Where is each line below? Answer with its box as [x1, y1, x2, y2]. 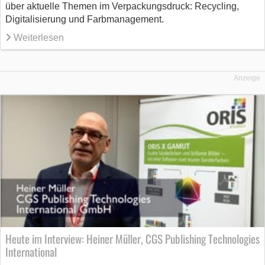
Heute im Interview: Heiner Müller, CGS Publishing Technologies [5, 230, 260, 247]
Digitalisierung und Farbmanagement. [5, 14, 164, 24]
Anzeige [234, 73, 260, 82]
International [5, 243, 57, 260]
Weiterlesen [14, 32, 64, 43]
